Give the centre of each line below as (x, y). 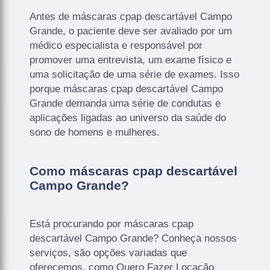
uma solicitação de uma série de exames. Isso (135, 74)
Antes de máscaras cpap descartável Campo (131, 16)
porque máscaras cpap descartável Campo (127, 89)
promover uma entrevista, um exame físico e (131, 60)
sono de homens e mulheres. (95, 132)
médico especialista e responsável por (116, 45)
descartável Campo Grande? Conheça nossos (133, 238)
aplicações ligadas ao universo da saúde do (128, 118)
